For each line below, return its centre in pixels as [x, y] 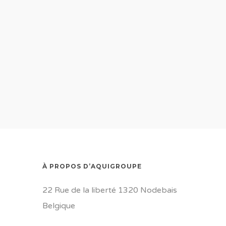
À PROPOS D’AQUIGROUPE [92, 166]
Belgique [59, 206]
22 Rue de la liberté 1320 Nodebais [110, 190]
